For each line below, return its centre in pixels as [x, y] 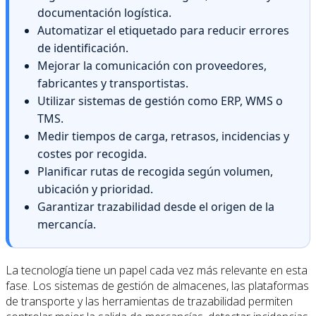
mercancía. [67, 225]
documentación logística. [104, 13]
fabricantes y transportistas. [113, 84]
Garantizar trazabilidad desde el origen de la [156, 207]
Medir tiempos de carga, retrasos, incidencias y [163, 136]
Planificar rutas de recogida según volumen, [155, 172]
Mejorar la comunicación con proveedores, [152, 66]
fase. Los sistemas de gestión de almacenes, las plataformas [157, 286]
